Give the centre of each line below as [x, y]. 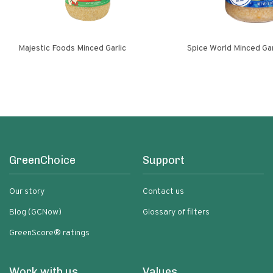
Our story [27, 192]
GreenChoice [42, 160]
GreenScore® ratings [49, 233]
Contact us [163, 192]
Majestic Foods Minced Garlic [101, 48]
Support [164, 160]
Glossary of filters [176, 212]
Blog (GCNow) [35, 212]
